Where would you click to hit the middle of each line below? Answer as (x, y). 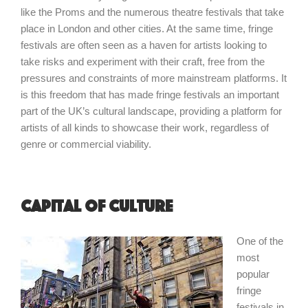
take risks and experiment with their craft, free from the (143, 62)
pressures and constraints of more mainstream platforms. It (154, 78)
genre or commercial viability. (86, 144)
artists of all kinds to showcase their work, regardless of (145, 128)
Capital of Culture (97, 206)
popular (253, 274)
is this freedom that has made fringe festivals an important (150, 95)
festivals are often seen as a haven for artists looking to (144, 45)
